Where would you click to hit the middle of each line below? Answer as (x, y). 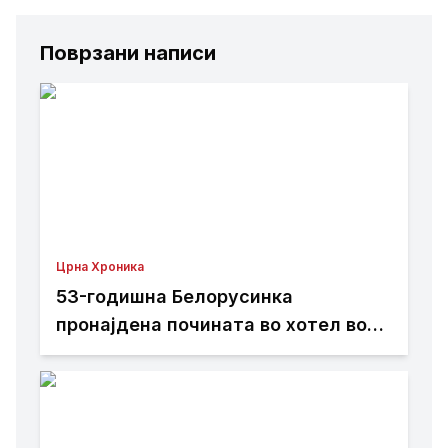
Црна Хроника (100, 266)
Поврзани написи (128, 53)
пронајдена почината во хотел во (211, 324)
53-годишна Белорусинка (174, 296)
